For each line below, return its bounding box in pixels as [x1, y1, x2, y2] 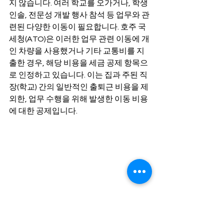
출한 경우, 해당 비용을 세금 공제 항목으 [9, 58, 148, 67]
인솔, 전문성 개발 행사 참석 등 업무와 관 [9, 10, 149, 19]
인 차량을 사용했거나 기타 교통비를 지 [9, 46, 144, 55]
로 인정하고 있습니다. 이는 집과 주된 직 [9, 70, 147, 79]
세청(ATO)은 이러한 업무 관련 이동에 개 [9, 34, 149, 43]
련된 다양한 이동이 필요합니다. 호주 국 [9, 22, 146, 31]
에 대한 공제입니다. [9, 106, 77, 115]
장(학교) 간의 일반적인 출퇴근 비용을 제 [9, 82, 148, 91]
